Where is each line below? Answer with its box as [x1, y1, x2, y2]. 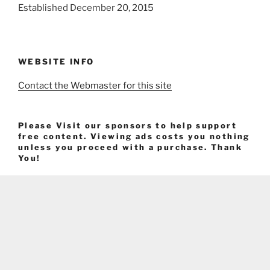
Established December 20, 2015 [18, 2, 154, 14]
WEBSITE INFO [18, 56, 95, 66]
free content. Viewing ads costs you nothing [18, 131, 250, 142]
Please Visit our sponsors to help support [18, 121, 237, 131]
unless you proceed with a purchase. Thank [18, 142, 242, 152]
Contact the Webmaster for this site [18, 80, 172, 92]
